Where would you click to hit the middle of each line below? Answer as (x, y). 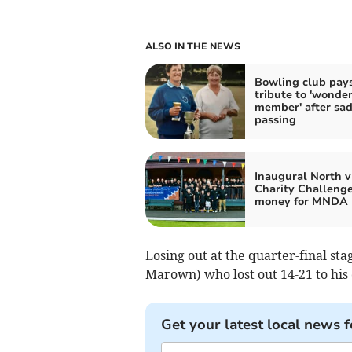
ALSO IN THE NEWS (192, 46)
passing (275, 119)
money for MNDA (301, 201)
